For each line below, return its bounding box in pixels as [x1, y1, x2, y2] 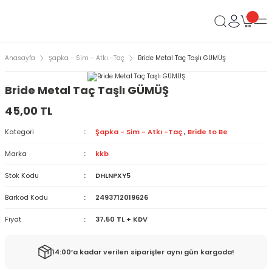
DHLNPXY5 [95, 171, 131, 180]
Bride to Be [187, 127, 228, 137]
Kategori [5, 127, 34, 137]
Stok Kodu [5, 171, 39, 180]
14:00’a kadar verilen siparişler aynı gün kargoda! [52, 246, 234, 257]
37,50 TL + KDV [95, 214, 148, 224]
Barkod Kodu [5, 192, 48, 202]
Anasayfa [5, 53, 35, 63]
